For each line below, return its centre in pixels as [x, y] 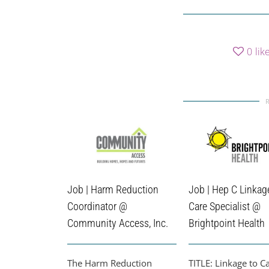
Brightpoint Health [227, 223]
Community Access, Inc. [118, 223]
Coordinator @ [97, 206]
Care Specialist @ [225, 206]
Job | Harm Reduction [113, 189]
